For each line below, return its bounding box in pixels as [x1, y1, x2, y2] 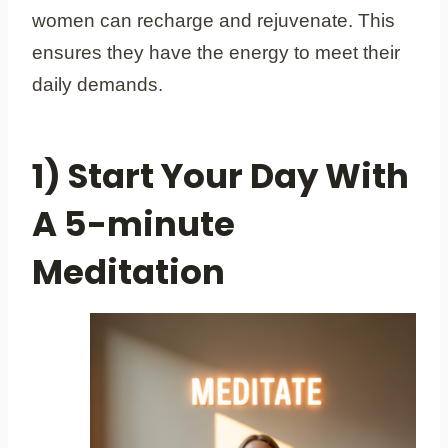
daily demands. [32, 73, 163, 95]
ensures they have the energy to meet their [32, 41, 400, 63]
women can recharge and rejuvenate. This [32, 9, 395, 31]
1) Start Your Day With [32, 151, 409, 200]
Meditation [32, 247, 225, 296]
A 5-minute [32, 199, 235, 248]
